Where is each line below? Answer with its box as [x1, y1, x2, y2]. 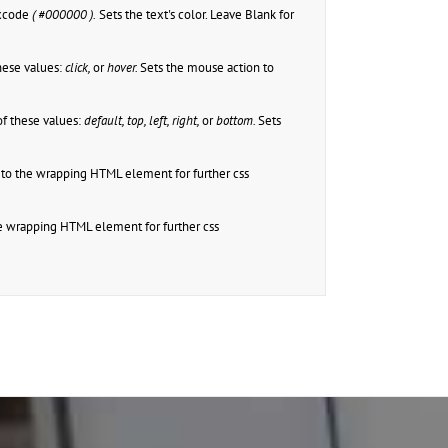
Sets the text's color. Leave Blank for [96, 6, 295, 24]
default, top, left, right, [84, 112, 203, 130]
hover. [104, 59, 141, 77]
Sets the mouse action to [140, 59, 275, 77]
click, [65, 59, 94, 77]
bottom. [213, 112, 259, 130]
